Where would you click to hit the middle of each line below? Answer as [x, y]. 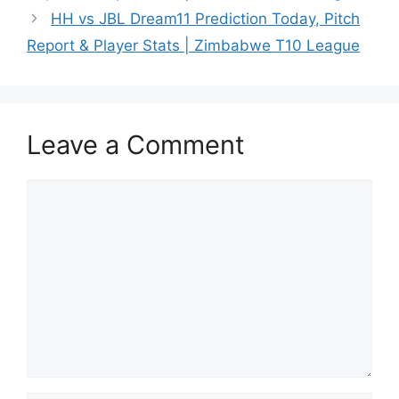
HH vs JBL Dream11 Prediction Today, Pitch [206, 19]
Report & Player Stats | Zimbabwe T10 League [193, 46]
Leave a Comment [136, 145]
